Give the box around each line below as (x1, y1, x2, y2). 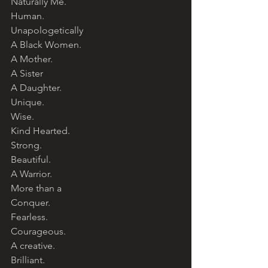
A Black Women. (11, 39, 84, 50)
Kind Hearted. (11, 125, 72, 136)
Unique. (11, 96, 47, 108)
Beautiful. (11, 154, 53, 165)
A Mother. (11, 53, 55, 65)
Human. (11, 10, 47, 22)
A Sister (11, 68, 43, 79)
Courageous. (11, 226, 68, 237)
